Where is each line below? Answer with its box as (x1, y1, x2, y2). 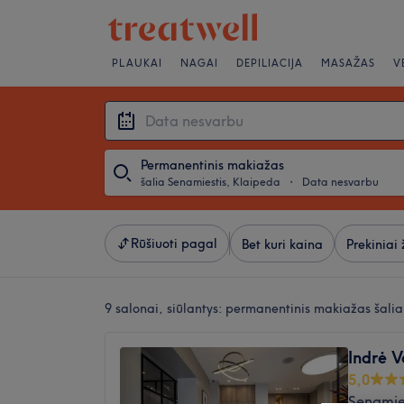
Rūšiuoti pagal (131, 235, 217, 252)
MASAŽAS (321, 57, 375, 69)
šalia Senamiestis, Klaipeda (141, 175, 280, 188)
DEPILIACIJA (236, 57, 303, 69)
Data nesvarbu (302, 175, 379, 188)
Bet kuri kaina (242, 236, 323, 252)
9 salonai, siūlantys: (105, 300, 225, 317)
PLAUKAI (112, 57, 162, 69)
